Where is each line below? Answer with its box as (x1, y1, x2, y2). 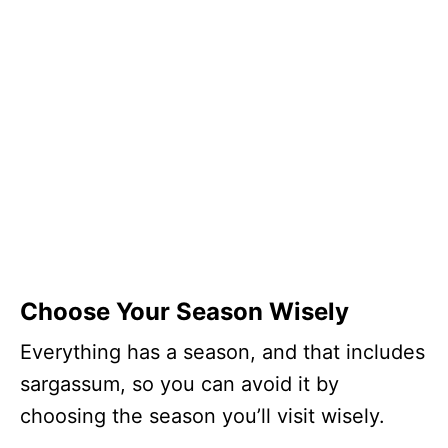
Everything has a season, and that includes (20, 339, 425, 364)
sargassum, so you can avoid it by (20, 371, 339, 396)
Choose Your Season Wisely (20, 296, 349, 326)
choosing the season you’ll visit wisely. (20, 403, 403, 428)
